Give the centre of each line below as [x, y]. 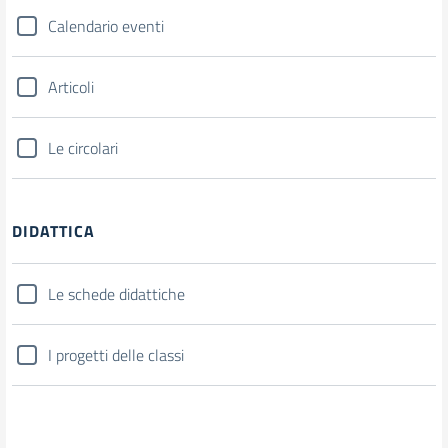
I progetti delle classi [116, 355]
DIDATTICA [53, 231]
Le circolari [83, 148]
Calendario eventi [106, 26]
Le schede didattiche [116, 294]
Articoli [71, 87]
